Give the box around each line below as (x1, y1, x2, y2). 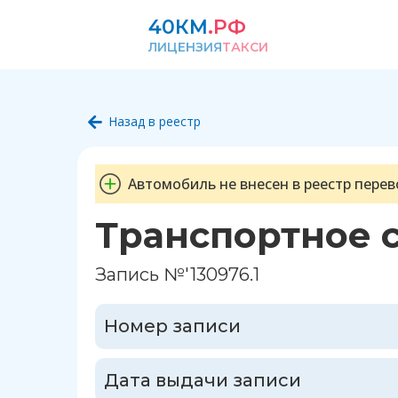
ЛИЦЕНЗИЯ (148, 39, 222, 55)
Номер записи (104, 315, 241, 338)
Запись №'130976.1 (95, 264, 259, 286)
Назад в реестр (108, 113, 201, 131)
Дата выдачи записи (104, 370, 301, 392)
